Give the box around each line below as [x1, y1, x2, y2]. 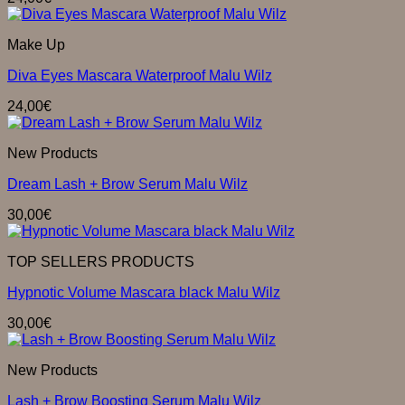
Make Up [7, 37, 65, 52]
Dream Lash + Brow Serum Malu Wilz [7, 176, 248, 192]
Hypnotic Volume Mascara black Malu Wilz [7, 285, 280, 300]
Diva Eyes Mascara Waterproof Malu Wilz [7, 68, 272, 83]
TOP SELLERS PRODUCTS [7, 254, 194, 269]
